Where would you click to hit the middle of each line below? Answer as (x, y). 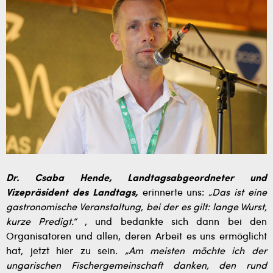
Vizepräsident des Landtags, (72, 193)
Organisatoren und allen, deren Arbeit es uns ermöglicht (136, 237)
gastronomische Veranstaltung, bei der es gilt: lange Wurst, (136, 207)
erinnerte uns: (173, 193)
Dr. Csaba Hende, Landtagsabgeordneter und (136, 178)
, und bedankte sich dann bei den (172, 222)
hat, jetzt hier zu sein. (66, 251)
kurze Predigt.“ (41, 222)
